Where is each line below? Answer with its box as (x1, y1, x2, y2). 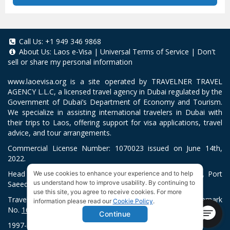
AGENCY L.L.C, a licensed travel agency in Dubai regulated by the (8, 86, 222, 97)
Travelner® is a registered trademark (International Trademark (8, 194, 222, 204)
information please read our (33, 197, 113, 205)
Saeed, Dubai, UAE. (8, 179, 71, 189)
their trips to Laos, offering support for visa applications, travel (8, 117, 222, 127)
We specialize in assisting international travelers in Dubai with (8, 107, 222, 117)
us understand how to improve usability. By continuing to (33, 179, 195, 186)
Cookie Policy (112, 197, 153, 205)
